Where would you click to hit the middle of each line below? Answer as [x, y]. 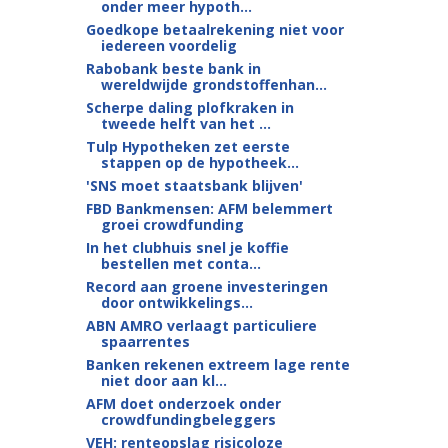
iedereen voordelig [168, 45]
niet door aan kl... [163, 380]
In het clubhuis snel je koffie [187, 247]
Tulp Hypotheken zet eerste [187, 146]
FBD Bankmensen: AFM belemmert [209, 208]
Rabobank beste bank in [173, 68]
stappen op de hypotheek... [199, 162]
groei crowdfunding [172, 224]
